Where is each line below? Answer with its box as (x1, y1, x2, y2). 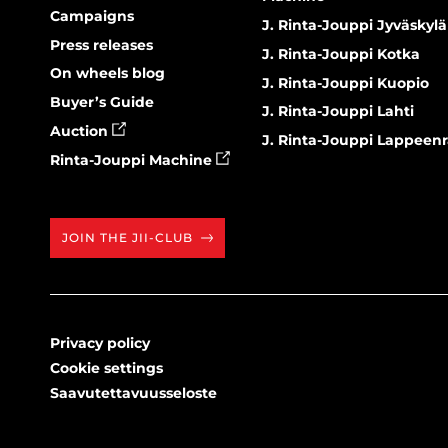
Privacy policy (50, 333, 150, 352)
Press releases (50, 35, 153, 54)
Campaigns (50, 6, 134, 25)
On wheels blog (50, 64, 165, 83)
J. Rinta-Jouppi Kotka (262, 44, 421, 63)
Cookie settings (50, 358, 163, 377)
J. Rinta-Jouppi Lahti (262, 102, 415, 121)
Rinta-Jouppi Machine (50, 150, 216, 169)
